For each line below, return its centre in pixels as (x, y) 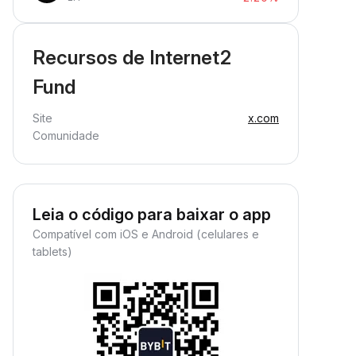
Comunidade (66, 135)
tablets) (52, 252)
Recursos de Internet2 (132, 58)
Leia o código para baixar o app (152, 215)
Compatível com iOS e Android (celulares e (146, 234)
